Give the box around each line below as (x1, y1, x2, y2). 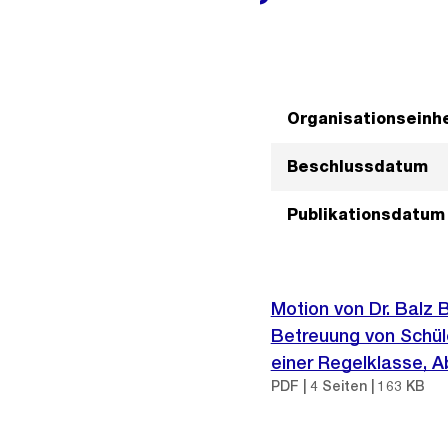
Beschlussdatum (286, 157, 428, 176)
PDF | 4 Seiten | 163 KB (270, 378, 425, 394)
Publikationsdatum (286, 205, 445, 224)
